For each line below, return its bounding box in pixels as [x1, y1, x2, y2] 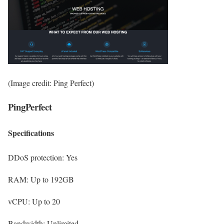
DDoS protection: [8, 151, 66, 162]
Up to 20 [32, 195, 60, 206]
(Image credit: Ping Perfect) [8, 77, 94, 88]
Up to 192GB [30, 173, 74, 184]
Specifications [8, 126, 54, 138]
